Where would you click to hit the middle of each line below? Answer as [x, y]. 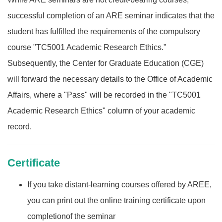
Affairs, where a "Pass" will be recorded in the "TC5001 [104, 95]
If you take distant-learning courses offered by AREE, [119, 185]
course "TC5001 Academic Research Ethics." [87, 48]
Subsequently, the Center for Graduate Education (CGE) [106, 63]
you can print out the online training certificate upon [117, 201]
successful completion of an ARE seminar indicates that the [111, 16]
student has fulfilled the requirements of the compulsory [104, 32]
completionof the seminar [71, 217]
